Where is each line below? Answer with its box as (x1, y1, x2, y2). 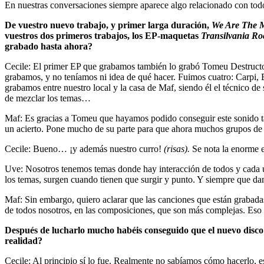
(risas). (164, 143, 190, 154)
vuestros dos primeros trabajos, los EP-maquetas (5, 30, 201, 41)
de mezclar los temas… (5, 93, 91, 103)
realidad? (5, 235, 42, 246)
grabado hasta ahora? (5, 41, 93, 51)
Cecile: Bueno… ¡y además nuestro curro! (5, 143, 164, 154)
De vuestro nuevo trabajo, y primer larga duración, (5, 19, 212, 30)
